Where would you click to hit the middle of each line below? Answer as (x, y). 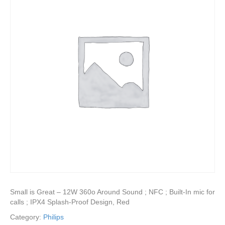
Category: (27, 217)
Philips (53, 217)
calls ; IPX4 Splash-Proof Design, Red (70, 202)
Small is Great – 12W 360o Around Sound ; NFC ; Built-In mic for (113, 192)
